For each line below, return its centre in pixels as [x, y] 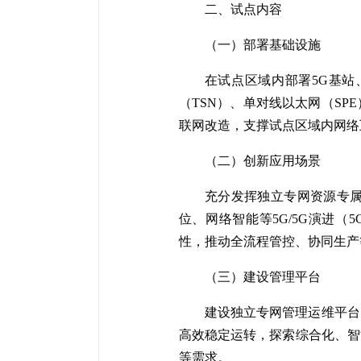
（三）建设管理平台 [262, 277]
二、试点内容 [243, 9]
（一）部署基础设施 [262, 45]
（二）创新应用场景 [262, 161]
